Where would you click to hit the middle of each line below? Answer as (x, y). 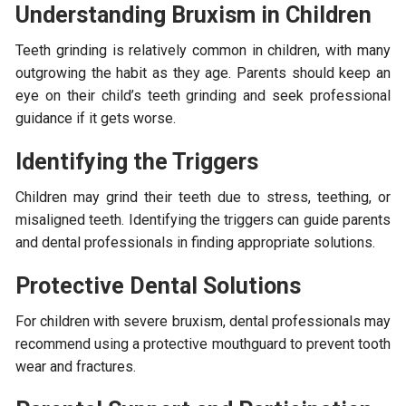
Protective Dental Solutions (159, 285)
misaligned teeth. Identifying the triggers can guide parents (203, 219)
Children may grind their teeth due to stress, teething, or (203, 197)
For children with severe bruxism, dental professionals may (203, 321)
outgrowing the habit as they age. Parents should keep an (203, 72)
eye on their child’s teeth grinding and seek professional (203, 95)
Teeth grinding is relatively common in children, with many (203, 50)
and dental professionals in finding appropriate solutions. (196, 242)
